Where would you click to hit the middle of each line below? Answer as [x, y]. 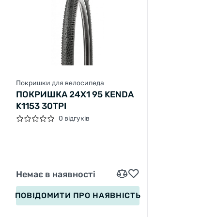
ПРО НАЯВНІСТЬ [107, 196]
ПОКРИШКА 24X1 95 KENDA [75, 95]
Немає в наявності [56, 175]
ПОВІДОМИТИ [44, 196]
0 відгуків [74, 119]
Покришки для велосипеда [60, 83]
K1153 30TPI [41, 106]
